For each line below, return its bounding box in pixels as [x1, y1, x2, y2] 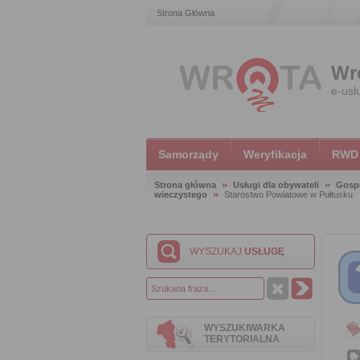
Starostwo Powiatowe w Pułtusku [224, 190, 353, 199]
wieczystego [154, 190, 207, 199]
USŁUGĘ [244, 246, 284, 257]
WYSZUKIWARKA [204, 322, 285, 333]
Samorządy [158, 148, 219, 161]
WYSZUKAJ [190, 246, 244, 257]
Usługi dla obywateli [233, 180, 319, 190]
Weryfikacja [243, 148, 307, 161]
